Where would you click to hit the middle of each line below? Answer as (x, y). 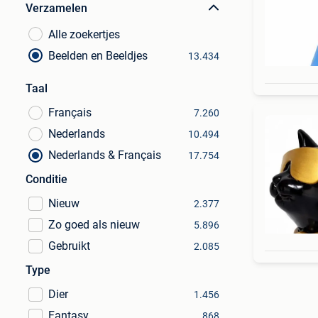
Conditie (46, 179)
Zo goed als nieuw (94, 225)
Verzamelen (56, 8)
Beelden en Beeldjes (98, 56)
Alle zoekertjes (84, 34)
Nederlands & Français (105, 155)
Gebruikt (69, 246)
